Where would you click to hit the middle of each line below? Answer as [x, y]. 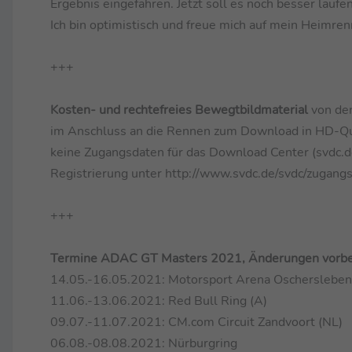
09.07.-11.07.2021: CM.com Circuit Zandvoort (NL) [196, 322]
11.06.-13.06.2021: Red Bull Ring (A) [159, 301]
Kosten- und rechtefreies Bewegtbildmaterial [179, 110]
